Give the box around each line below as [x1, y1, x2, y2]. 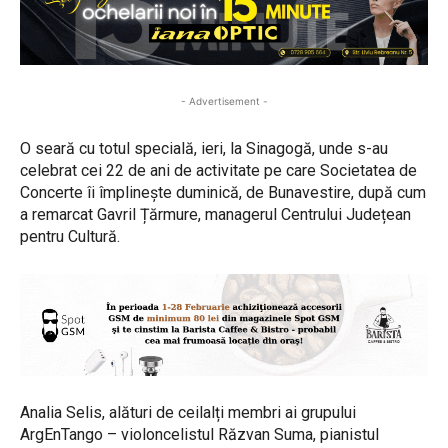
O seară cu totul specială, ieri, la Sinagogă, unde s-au [20, 139, 388, 159]
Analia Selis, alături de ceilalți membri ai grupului [20, 403, 356, 423]
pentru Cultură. [20, 227, 120, 247]
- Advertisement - [180, 95, 268, 108]
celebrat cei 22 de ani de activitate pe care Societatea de [20, 161, 417, 181]
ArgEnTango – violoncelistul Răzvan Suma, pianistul [20, 425, 379, 445]
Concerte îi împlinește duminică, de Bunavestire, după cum [20, 183, 426, 203]
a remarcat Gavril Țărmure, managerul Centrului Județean [20, 205, 411, 225]
